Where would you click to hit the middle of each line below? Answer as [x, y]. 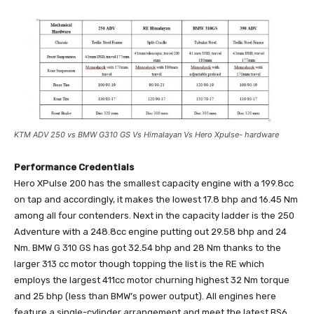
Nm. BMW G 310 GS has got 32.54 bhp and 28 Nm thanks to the [148, 247]
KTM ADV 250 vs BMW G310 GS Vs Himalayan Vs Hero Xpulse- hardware [146, 134]
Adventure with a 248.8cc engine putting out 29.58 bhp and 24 [150, 231]
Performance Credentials [74, 167]
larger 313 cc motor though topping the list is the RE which [139, 264]
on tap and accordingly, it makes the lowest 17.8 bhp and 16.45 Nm [156, 199]
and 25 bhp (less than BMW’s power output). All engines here [145, 296]
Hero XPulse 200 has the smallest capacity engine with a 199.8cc [154, 183]
